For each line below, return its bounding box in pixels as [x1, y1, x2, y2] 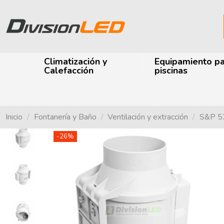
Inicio [5, 111, 23, 122]
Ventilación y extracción [107, 111, 188, 122]
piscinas [154, 64, 187, 76]
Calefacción [44, 64, 93, 76]
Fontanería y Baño [33, 111, 96, 122]
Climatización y [44, 55, 107, 67]
